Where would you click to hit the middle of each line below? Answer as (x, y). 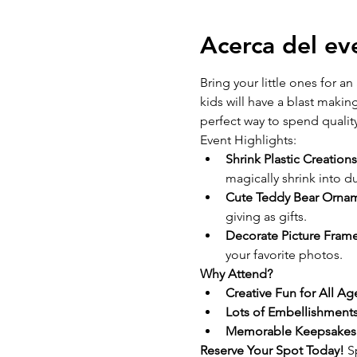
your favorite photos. (284, 255)
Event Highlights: (249, 140)
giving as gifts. (266, 217)
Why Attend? (236, 274)
